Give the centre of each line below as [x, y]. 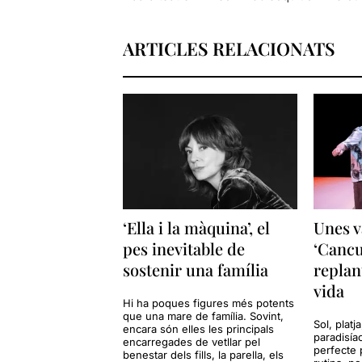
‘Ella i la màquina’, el [196, 228]
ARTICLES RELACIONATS [229, 48]
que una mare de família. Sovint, [203, 316]
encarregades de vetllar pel [191, 342]
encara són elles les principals [198, 329]
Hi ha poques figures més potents [208, 303]
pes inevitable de [183, 249]
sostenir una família [195, 270]
